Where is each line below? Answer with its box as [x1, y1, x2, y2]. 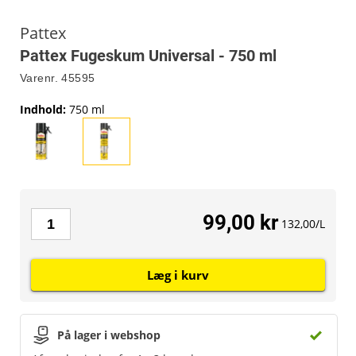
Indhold [20, 102, 63, 117]
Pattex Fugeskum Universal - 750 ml [20, 46, 277, 65]
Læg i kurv [147, 267, 209, 283]
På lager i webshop [57, 327, 161, 342]
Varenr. [20, 72, 58, 84]
